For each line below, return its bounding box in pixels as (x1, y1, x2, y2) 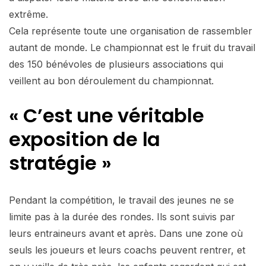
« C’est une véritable (9, 102, 204, 129)
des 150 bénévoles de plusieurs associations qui (9, 58, 223, 70)
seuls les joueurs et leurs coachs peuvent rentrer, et (9, 243, 245, 256)
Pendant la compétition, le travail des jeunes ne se (9, 194, 234, 206)
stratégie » (9, 149, 112, 176)
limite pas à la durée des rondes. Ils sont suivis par (9, 210, 235, 223)
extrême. (9, 8, 48, 20)
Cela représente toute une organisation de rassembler (9, 24, 252, 37)
